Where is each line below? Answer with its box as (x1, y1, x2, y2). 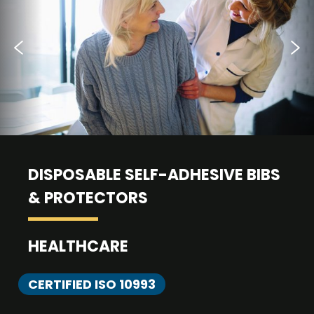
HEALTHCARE (28, 235, 128, 257)
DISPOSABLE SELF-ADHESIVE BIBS (28, 164, 280, 186)
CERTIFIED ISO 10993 (28, 275, 156, 293)
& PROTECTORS (28, 187, 148, 209)
